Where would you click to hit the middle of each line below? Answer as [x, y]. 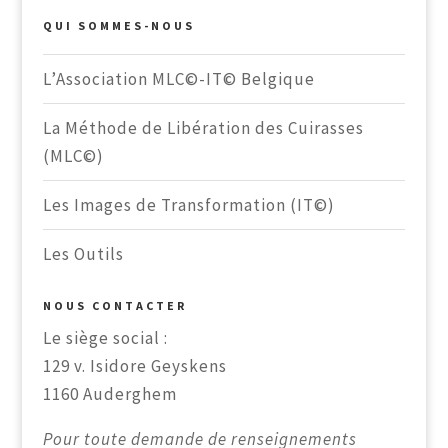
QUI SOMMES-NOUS [118, 25]
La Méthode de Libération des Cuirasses [203, 128]
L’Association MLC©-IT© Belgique [178, 79]
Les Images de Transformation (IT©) [188, 205]
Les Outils [83, 254]
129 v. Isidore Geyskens [134, 366]
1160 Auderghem [109, 394]
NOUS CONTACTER [114, 305]
